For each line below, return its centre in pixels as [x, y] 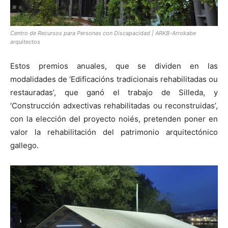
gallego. [24, 146]
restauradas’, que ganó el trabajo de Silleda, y [114, 93]
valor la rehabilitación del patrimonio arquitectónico [114, 132]
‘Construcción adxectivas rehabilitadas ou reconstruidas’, [114, 106]
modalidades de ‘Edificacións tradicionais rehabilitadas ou [114, 79]
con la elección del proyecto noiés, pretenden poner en [114, 119]
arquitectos [25, 42]
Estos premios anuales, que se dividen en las [114, 66]
